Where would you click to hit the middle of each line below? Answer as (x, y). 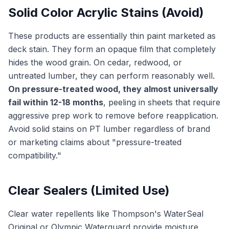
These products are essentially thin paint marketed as (112, 36)
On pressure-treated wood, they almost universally (113, 89)
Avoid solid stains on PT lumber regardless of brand (109, 129)
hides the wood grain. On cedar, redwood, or (95, 62)
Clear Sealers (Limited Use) (89, 190)
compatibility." (35, 155)
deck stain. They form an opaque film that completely (112, 49)
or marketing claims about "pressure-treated (95, 142)
